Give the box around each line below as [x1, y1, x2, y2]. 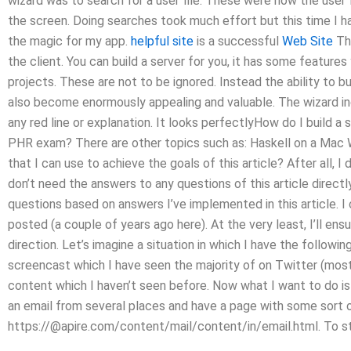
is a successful [194, 33, 282, 49]
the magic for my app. [8, 33, 131, 49]
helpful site [131, 33, 194, 49]
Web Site [282, 33, 333, 49]
